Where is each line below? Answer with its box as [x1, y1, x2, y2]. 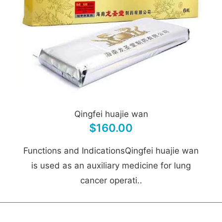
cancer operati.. [80, 175, 142, 185]
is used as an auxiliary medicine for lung [31, 161, 191, 170]
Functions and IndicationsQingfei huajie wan [23, 146, 199, 156]
